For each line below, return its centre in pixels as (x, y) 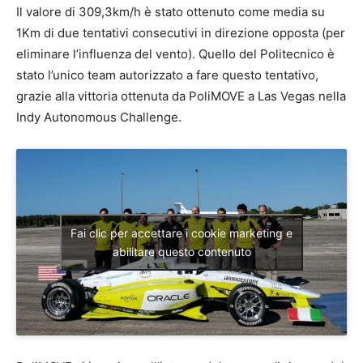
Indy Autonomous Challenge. (99, 117)
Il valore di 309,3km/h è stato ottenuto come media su (171, 12)
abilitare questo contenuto (181, 251)
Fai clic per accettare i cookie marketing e (181, 233)
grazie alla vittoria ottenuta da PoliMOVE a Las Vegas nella (181, 96)
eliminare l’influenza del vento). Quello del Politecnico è (175, 54)
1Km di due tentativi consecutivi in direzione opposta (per (181, 33)
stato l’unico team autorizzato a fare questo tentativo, (167, 75)
